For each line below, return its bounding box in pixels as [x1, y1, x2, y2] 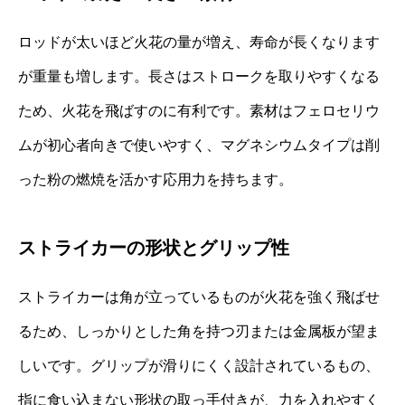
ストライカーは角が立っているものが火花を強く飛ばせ [18, 288, 380, 305]
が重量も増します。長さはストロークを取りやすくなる [18, 68, 380, 84]
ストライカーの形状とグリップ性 [18, 237, 289, 258]
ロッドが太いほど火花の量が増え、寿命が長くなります [18, 33, 380, 50]
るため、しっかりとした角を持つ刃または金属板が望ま [18, 323, 380, 339]
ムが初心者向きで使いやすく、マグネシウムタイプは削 [18, 137, 380, 153]
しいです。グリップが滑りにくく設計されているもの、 [18, 357, 380, 373]
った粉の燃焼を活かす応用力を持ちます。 [18, 171, 293, 187]
